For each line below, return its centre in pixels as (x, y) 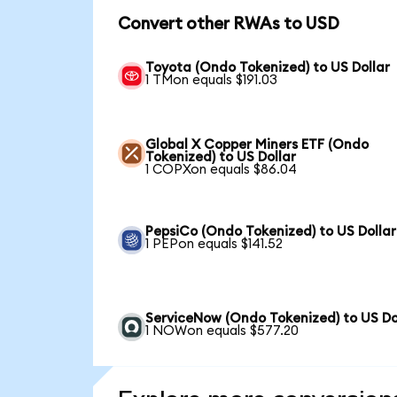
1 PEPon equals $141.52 (214, 245)
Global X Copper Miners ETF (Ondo (257, 145)
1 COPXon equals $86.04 (222, 170)
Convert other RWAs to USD (228, 24)
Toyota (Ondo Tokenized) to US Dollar (268, 67)
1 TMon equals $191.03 (212, 80)
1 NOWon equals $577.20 (222, 331)
